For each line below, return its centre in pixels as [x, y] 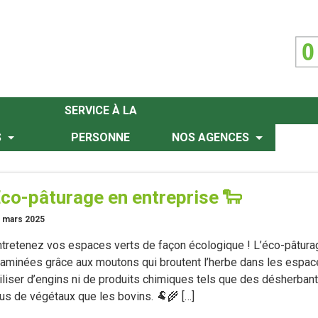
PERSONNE [101, 137]
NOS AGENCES [212, 137]
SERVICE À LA [100, 110]
